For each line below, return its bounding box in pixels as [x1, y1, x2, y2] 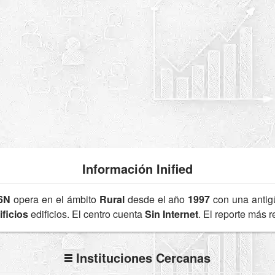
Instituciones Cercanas [72, 249, 211, 267]
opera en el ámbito [10, 192, 99, 206]
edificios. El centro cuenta [28, 206, 145, 221]
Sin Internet [145, 206, 198, 221]
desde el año [124, 192, 188, 206]
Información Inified [82, 160, 193, 178]
